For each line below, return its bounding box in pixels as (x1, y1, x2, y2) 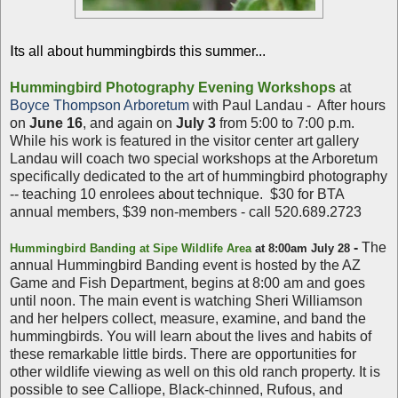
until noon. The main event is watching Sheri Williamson (10, 292, 362, 308)
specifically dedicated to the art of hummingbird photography (10, 168, 387, 184)
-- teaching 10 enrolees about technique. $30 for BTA (10, 186, 344, 202)
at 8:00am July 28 (251, 241, 350, 255)
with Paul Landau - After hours (189, 97, 386, 113)
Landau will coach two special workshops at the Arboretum (10, 150, 378, 166)
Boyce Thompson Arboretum (10, 97, 189, 113)
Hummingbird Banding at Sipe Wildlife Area (10, 241, 251, 255)
